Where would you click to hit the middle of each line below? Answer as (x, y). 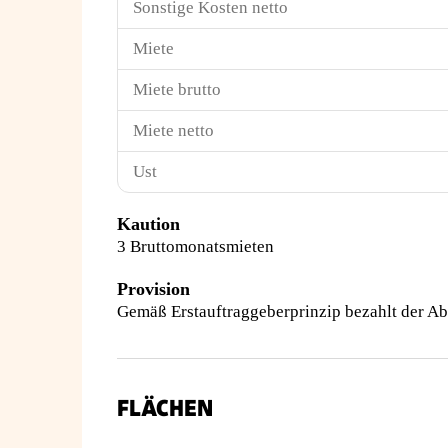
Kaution (148, 224)
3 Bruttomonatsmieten (195, 246)
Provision (153, 289)
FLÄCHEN (165, 408)
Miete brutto (177, 89)
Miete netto (173, 130)
